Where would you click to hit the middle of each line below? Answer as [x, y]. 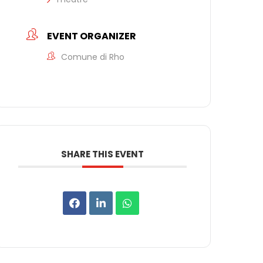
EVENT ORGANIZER [92, 36]
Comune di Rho [93, 57]
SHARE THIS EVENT [103, 154]
